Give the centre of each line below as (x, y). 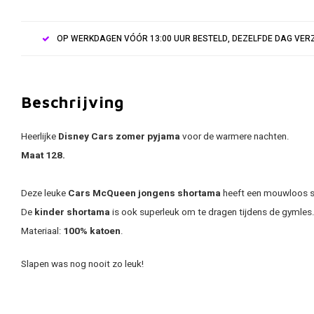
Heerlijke (40, 137)
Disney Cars (86, 137)
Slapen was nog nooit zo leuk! (82, 264)
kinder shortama (72, 212)
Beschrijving (73, 102)
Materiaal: (42, 231)
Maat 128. (43, 156)
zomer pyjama (147, 137)
